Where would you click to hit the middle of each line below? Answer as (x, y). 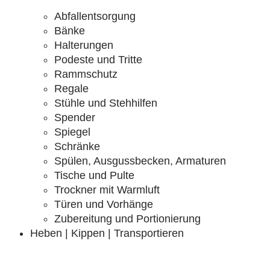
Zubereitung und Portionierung (127, 219)
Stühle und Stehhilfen (106, 103)
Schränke (77, 147)
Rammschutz (86, 74)
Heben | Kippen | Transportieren (107, 234)
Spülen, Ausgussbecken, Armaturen (140, 161)
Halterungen (84, 46)
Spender (75, 118)
